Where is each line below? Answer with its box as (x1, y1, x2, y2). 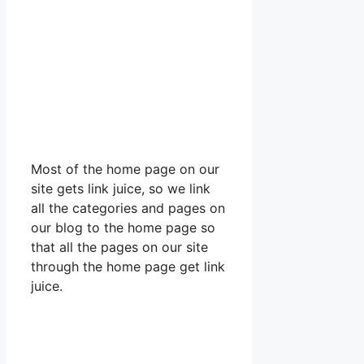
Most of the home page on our (31, 160, 219, 177)
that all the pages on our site (31, 238, 208, 255)
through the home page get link (31, 258, 225, 275)
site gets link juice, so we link (31, 180, 210, 197)
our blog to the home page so (31, 219, 215, 236)
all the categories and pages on (31, 199, 225, 216)
